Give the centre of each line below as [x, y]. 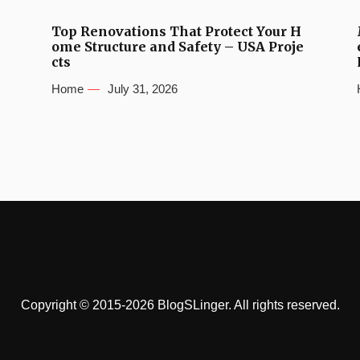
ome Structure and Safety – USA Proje [178, 47]
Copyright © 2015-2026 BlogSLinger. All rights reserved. [180, 305]
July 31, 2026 [143, 89]
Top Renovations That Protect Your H [176, 31]
